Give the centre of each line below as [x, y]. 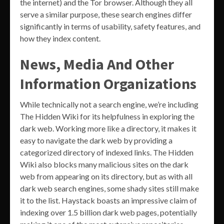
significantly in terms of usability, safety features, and [110, 26]
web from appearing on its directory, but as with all [106, 176]
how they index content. [60, 38]
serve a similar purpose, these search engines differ [106, 14]
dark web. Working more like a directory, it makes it [108, 128]
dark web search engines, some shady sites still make [109, 188]
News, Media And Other [97, 64]
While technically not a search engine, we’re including [109, 104]
